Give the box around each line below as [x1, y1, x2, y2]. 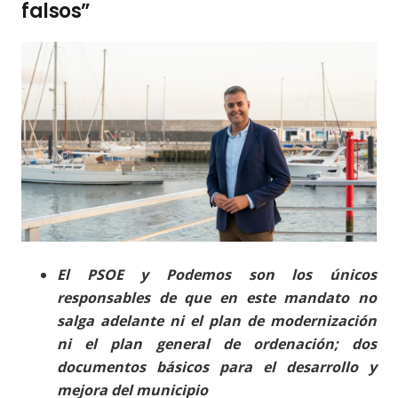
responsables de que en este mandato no [57, 288, 377, 308]
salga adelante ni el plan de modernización [57, 311, 377, 331]
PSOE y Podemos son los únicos [86, 265, 378, 285]
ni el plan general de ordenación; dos [57, 334, 377, 354]
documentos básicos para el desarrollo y [57, 357, 377, 378]
